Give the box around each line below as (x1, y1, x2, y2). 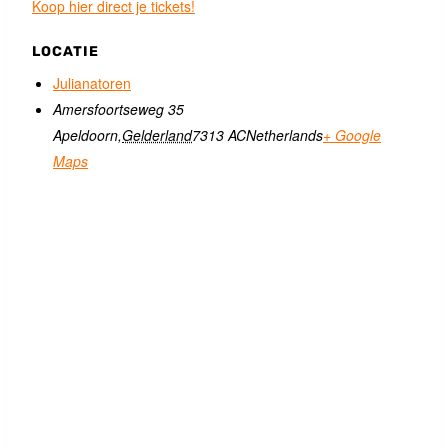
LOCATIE (32, 43, 99, 60)
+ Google (323, 125, 381, 145)
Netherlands (246, 125, 323, 145)
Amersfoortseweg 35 (53, 99, 184, 119)
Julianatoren (53, 73, 131, 93)
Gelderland (122, 125, 192, 145)
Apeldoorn (53, 125, 118, 145)
